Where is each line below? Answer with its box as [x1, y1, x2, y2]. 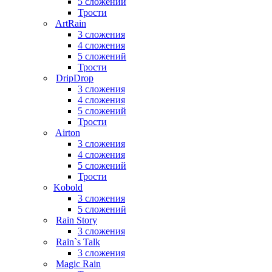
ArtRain [55, 18, 86, 29]
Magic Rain [56, 259, 101, 269]
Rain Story [56, 215, 97, 225]
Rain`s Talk [56, 237, 100, 247]
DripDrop [56, 73, 93, 83]
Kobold [53, 182, 83, 192]
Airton [55, 127, 80, 138]
